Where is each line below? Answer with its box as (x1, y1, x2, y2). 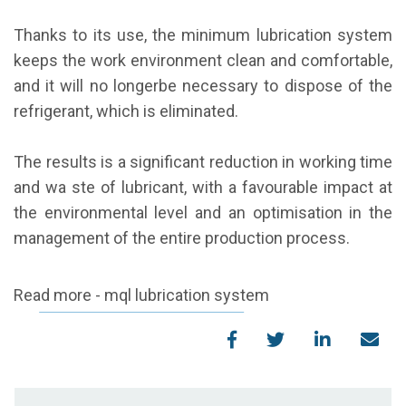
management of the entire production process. (14, 228, 350, 248)
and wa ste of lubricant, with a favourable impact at (14, 178, 392, 198)
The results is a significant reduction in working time (14, 152, 392, 172)
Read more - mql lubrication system (14, 285, 269, 305)
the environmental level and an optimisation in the (14, 203, 392, 223)
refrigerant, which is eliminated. (14, 101, 238, 121)
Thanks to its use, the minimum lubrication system (14, 25, 392, 45)
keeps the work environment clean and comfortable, (14, 51, 392, 71)
